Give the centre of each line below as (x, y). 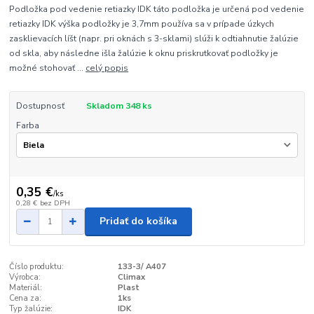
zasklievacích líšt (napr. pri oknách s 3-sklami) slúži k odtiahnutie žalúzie (154, 38)
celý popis (107, 68)
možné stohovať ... (48, 68)
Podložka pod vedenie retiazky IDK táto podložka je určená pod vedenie (157, 9)
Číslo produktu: (37, 266)
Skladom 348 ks (119, 105)
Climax (131, 277)
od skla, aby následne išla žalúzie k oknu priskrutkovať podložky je (144, 53)
